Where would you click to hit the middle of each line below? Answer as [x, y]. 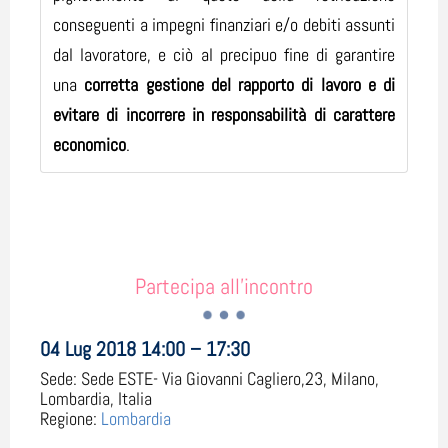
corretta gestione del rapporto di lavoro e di [239, 85]
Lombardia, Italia [96, 399]
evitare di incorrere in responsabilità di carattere [224, 115]
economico [89, 145]
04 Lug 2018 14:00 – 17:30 [145, 349]
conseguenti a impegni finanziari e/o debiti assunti [224, 25]
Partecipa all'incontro [224, 286]
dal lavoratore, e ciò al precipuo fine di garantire [224, 55]
